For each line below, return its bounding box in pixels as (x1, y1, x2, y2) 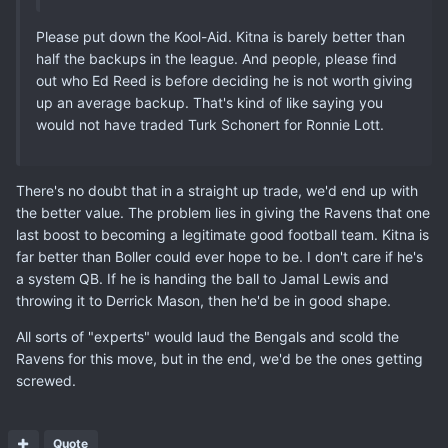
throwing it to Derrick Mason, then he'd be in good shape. (16, 292, 391, 310)
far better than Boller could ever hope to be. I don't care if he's (16, 248, 423, 266)
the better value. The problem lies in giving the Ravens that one (16, 204, 430, 222)
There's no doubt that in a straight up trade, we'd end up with (16, 182, 418, 200)
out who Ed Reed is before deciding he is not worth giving (36, 72, 413, 90)
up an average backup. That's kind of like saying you (36, 94, 383, 112)
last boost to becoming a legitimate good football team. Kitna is (16, 226, 429, 244)
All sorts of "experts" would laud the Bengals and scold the (16, 328, 399, 346)
